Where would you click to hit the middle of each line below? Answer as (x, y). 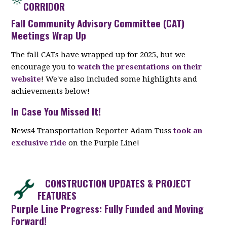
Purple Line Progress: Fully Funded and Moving (108, 208)
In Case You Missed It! (56, 111)
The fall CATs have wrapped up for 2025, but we (99, 54)
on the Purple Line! (104, 143)
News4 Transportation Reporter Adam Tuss (92, 130)
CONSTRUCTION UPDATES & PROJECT (115, 183)
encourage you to (45, 67)
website (26, 79)
